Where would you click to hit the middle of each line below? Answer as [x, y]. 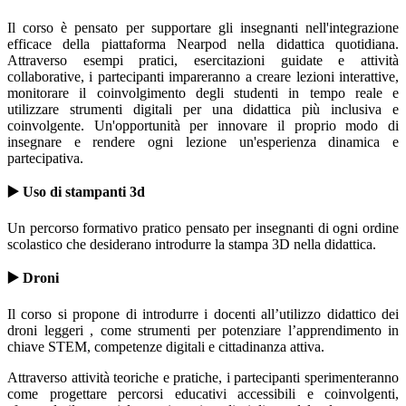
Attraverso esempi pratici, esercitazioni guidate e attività [203, 61]
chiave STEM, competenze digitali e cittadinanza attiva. [166, 347]
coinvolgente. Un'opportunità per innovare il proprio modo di [203, 126]
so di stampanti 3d [89, 192]
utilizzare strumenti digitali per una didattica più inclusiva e [203, 110]
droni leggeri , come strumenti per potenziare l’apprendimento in [203, 331]
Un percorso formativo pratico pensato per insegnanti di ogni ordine [203, 228]
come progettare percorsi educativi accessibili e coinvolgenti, [203, 394]
